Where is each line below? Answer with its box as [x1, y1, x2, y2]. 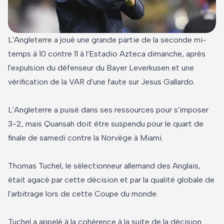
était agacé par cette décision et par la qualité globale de [8, 174, 214, 184]
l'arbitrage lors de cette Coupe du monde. [8, 188, 158, 198]
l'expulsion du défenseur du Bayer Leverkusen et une [8, 62, 194, 72]
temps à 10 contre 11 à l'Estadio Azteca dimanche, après [8, 48, 205, 58]
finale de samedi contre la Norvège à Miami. [8, 132, 163, 142]
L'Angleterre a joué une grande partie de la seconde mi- [8, 34, 206, 44]
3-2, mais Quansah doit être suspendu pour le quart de [8, 118, 203, 128]
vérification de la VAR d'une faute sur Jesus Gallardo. [8, 76, 195, 86]
